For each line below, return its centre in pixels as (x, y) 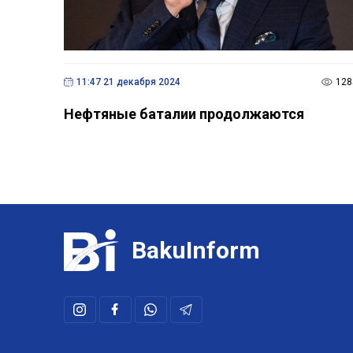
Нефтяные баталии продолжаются (184, 113)
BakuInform (195, 250)
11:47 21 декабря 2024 (128, 82)
